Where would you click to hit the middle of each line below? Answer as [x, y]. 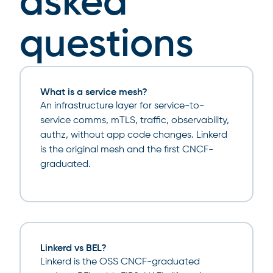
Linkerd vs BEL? [73, 248]
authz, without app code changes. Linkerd [134, 135]
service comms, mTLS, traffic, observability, [135, 120]
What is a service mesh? [94, 92]
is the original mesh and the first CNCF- [127, 150]
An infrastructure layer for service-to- [122, 106]
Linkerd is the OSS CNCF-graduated [120, 262]
